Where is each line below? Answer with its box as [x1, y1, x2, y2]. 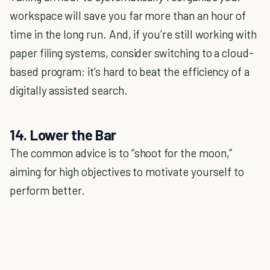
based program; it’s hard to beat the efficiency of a [10, 64, 250, 78]
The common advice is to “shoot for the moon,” [10, 146, 233, 160]
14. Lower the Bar [10, 126, 117, 143]
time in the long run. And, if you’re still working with [10, 27, 257, 41]
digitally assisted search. [10, 83, 128, 97]
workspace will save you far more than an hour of [10, 8, 246, 22]
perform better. [10, 183, 86, 197]
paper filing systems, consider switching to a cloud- [10, 46, 254, 60]
